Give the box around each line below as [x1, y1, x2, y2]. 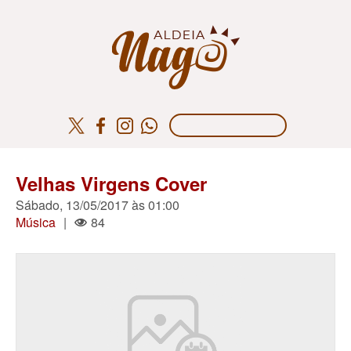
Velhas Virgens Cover [16, 170, 207, 197]
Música [16, 213, 56, 231]
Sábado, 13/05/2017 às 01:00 [16, 196, 179, 214]
